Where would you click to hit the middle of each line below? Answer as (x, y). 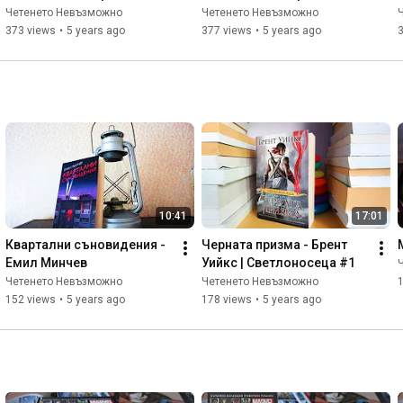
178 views (227, 300)
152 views (31, 300)
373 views (31, 31)
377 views (227, 31)
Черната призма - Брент (274, 245)
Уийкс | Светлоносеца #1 (278, 263)
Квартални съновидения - (85, 245)
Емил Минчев (46, 263)
